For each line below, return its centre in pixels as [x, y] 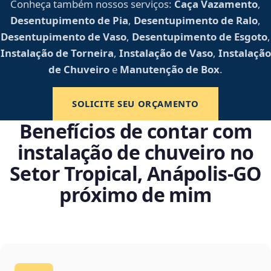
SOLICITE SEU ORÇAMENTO [135, 104]
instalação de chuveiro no [135, 152]
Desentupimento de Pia [69, 21]
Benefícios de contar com [135, 131]
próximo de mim [135, 195]
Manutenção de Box [170, 70]
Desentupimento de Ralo [196, 21]
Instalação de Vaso [166, 53]
